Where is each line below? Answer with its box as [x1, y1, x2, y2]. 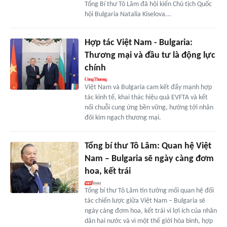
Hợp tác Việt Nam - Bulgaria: [84, 38, 193, 48]
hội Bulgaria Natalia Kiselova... [84, 11, 171, 19]
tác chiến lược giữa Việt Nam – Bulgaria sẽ [84, 197, 205, 205]
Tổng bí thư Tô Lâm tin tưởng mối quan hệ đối [84, 187, 214, 195]
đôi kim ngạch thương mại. [84, 114, 161, 122]
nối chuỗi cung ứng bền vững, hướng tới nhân [84, 104, 213, 112]
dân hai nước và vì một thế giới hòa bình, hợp [84, 217, 213, 225]
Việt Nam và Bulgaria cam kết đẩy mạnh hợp [84, 84, 212, 92]
